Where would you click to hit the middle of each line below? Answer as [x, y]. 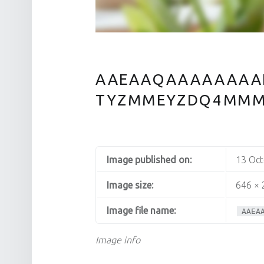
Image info [118, 240]
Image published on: [149, 159]
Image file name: [141, 210]
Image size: [130, 185]
